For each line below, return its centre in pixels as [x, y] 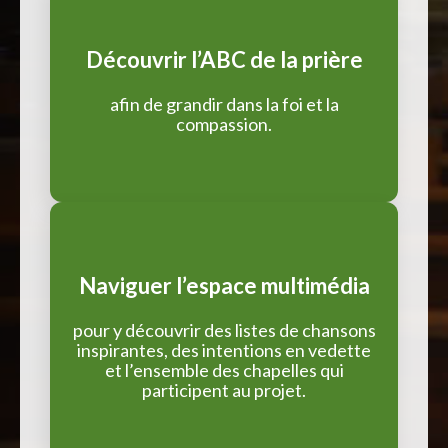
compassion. [224, 123]
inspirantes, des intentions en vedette [224, 349]
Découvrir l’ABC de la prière [224, 59]
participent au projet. [224, 389]
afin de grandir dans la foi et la [224, 103]
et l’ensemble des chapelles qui [224, 369]
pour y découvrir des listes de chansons [224, 329]
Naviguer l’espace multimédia [224, 285]
